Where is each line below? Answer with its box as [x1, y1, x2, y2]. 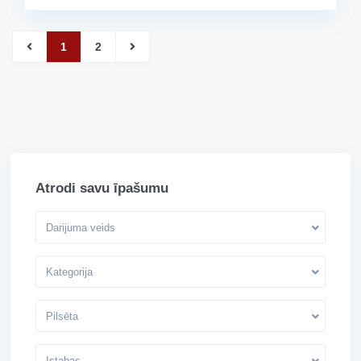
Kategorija [46, 266, 93, 278]
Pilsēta [46, 310, 78, 322]
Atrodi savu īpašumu [35, 180, 168, 196]
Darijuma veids [46, 222, 115, 234]
